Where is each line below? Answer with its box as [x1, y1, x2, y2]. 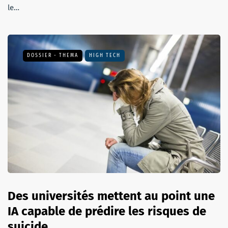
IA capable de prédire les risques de [8, 204, 206, 218]
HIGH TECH [89, 52, 121, 59]
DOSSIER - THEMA [27, 52, 78, 59]
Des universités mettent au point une [8, 188, 215, 203]
